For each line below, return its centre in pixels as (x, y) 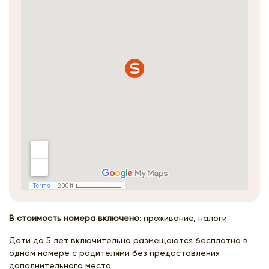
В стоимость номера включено (74, 218)
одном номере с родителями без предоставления (114, 253)
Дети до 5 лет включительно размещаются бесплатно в (128, 240)
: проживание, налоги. (184, 218)
